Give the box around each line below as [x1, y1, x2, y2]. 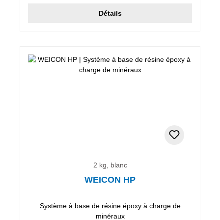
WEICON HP [84, 174, 136, 185]
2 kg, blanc [93, 161, 127, 169]
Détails [98, 9, 122, 17]
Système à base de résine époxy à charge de [39, 201, 181, 210]
